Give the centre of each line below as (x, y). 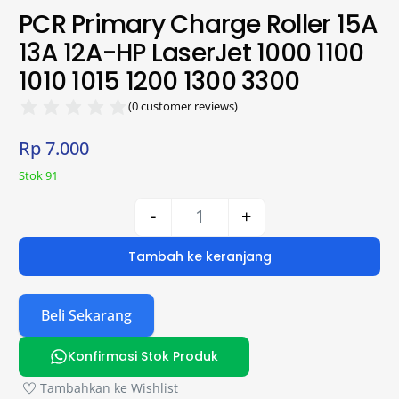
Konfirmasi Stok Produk (142, 357)
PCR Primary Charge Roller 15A (199, 24)
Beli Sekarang (87, 315)
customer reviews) (188, 106)
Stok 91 (39, 175)
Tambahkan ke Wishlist (110, 388)
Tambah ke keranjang (199, 256)
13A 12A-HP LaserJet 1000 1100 (191, 53)
